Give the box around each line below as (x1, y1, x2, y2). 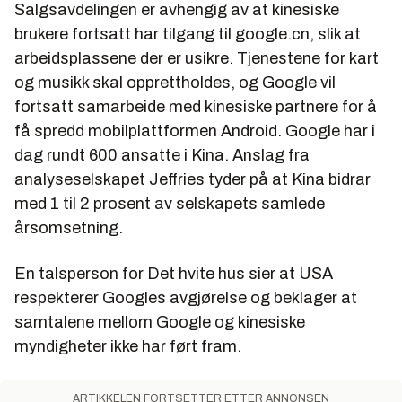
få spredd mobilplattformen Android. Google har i (14, 121, 375, 140)
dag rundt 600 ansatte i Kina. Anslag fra (14, 145, 310, 164)
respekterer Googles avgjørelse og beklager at (14, 288, 357, 307)
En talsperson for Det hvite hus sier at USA (14, 264, 333, 283)
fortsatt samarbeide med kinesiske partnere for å (14, 97, 377, 116)
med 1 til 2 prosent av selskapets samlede (14, 194, 325, 213)
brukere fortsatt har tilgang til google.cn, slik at (14, 24, 361, 43)
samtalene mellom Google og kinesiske (14, 312, 305, 331)
